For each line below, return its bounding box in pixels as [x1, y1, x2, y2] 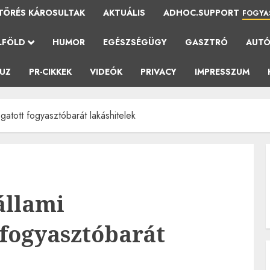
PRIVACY [140, 66, 177, 78]
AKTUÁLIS [103, 7, 145, 19]
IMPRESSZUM [195, 66, 250, 78]
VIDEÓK [90, 66, 122, 78]
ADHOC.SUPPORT [163, 7, 239, 19]
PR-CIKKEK [29, 66, 72, 78]
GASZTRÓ [185, 36, 228, 48]
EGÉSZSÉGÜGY [103, 36, 167, 48]
